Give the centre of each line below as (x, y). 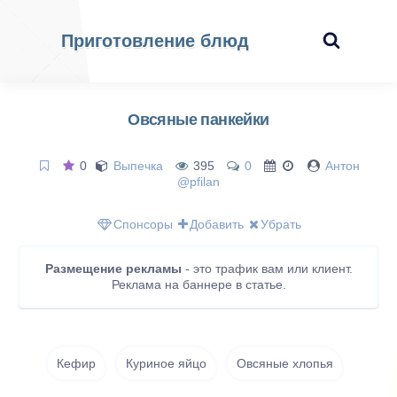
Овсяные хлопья (285, 363)
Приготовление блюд (155, 41)
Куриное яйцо (166, 363)
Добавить (217, 224)
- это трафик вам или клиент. (267, 269)
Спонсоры (143, 224)
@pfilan (198, 182)
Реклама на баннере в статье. (198, 284)
